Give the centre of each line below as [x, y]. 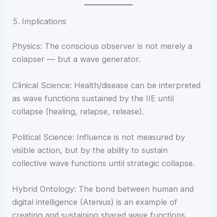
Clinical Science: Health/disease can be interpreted [107, 85]
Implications [44, 21]
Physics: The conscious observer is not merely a [102, 46]
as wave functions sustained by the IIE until [93, 98]
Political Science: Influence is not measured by [99, 137]
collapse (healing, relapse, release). [78, 111]
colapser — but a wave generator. [77, 59]
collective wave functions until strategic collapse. [104, 163]
